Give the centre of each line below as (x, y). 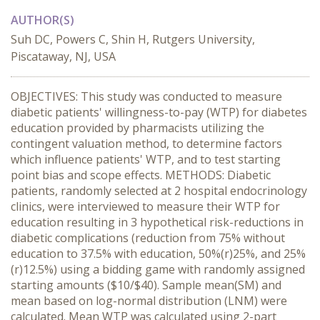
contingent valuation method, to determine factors (146, 144)
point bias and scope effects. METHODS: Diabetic (141, 175)
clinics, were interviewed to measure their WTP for (145, 206)
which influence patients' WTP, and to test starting (146, 159)
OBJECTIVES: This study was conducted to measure (146, 96)
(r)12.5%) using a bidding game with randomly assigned (158, 269)
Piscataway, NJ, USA (63, 56)
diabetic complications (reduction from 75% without (148, 238)
